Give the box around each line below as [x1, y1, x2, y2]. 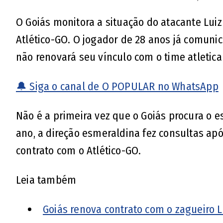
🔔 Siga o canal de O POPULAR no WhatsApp [16, 79, 219, 93]
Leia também [16, 173, 77, 187]
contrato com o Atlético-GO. [16, 143, 141, 157]
